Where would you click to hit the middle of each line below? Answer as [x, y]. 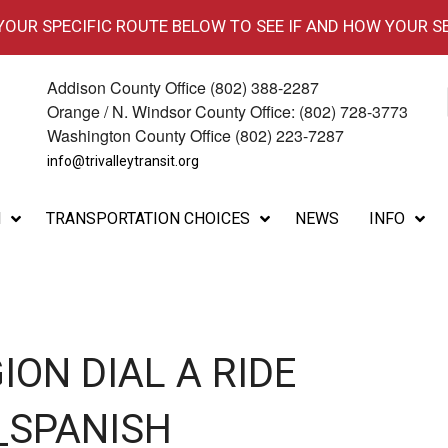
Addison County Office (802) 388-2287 [183, 88]
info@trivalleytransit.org [123, 161]
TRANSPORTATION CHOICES [148, 218]
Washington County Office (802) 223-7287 [196, 136]
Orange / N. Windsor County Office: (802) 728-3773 [228, 112]
